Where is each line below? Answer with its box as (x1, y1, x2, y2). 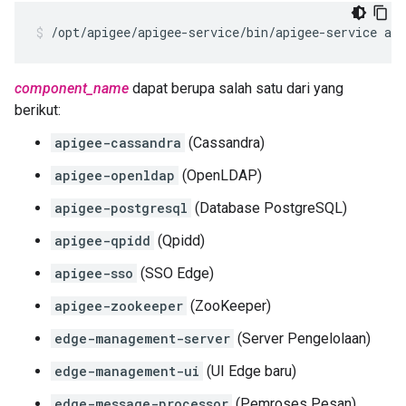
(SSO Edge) (137, 265, 214, 283)
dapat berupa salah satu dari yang (129, 80, 343, 98)
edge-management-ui (54, 362, 199, 381)
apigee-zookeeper (54, 297, 183, 315)
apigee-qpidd (54, 232, 150, 250)
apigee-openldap (54, 167, 175, 185)
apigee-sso (54, 265, 133, 283)
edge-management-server (54, 330, 230, 348)
